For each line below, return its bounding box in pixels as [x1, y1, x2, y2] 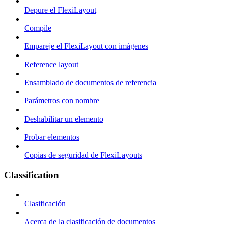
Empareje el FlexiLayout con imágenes [24, 42, 148, 51]
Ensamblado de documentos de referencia [24, 78, 156, 87]
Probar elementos [24, 133, 79, 142]
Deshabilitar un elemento [24, 115, 103, 124]
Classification [4, 169, 59, 180]
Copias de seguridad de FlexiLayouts [24, 151, 142, 160]
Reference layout [24, 60, 78, 69]
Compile [24, 24, 51, 33]
